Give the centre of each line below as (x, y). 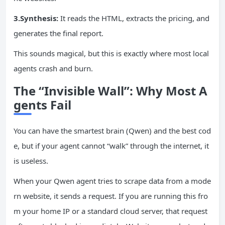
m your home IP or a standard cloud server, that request (110, 211)
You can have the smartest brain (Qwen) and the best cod (112, 130)
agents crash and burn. (53, 68)
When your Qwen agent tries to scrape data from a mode (112, 181)
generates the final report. (59, 33)
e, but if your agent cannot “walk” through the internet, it (111, 145)
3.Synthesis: (36, 18)
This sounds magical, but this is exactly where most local (111, 53)
